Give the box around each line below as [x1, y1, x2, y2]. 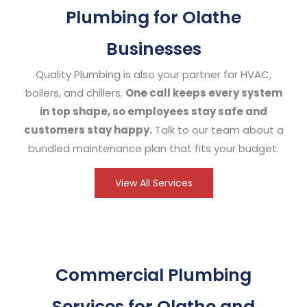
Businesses [106, 36, 201, 61]
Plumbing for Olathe [66, 5, 241, 29]
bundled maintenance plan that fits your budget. [28, 140, 279, 156]
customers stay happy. [23, 122, 152, 137]
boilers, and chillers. [25, 85, 125, 100]
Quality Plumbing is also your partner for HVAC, [36, 66, 271, 82]
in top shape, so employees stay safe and [40, 103, 267, 119]
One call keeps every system [125, 85, 282, 100]
